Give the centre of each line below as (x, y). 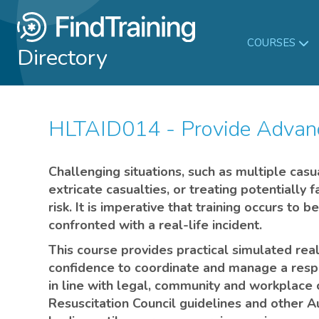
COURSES (271, 42)
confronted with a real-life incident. (155, 225)
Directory (62, 57)
